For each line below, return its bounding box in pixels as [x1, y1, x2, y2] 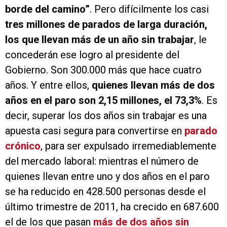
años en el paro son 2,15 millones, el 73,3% [5, 94, 202, 107]
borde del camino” [5, 3, 90, 16]
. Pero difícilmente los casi [90, 3, 209, 16]
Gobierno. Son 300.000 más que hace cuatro [5, 64, 202, 77]
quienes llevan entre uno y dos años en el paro [5, 170, 210, 183]
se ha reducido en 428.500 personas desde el [5, 185, 206, 198]
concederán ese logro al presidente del [5, 49, 179, 61]
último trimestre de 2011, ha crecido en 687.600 [5, 201, 219, 213]
